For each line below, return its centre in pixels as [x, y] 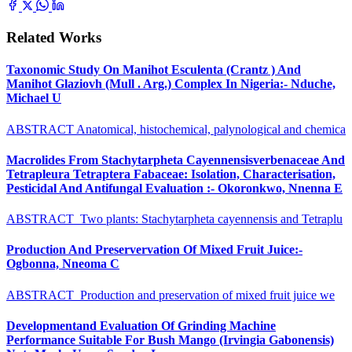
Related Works [54, 38]
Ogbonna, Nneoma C [63, 264]
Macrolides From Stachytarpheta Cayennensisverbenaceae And [176, 159]
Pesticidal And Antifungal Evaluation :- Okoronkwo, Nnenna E [174, 188]
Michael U [34, 98]
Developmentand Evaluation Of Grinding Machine [141, 325]
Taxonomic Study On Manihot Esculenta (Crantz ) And [154, 70]
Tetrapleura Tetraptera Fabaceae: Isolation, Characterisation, [171, 174]
